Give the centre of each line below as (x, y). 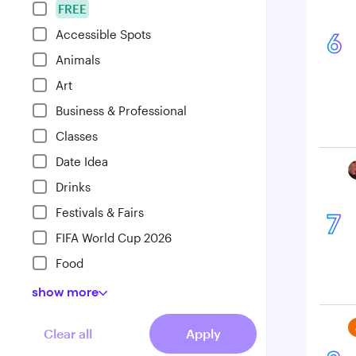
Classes (77, 136)
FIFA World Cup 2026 (114, 238)
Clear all (68, 333)
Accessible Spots (103, 34)
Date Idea (82, 161)
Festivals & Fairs (100, 212)
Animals (78, 60)
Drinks (73, 187)
